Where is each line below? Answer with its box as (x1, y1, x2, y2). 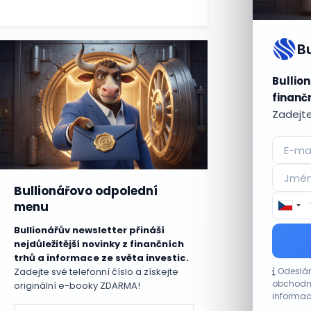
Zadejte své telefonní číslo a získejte (14, 265, 178, 279)
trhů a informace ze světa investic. (14, 251, 189, 265)
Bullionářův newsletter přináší (14, 224, 165, 237)
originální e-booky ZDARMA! (14, 279, 140, 293)
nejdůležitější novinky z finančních (14, 237, 184, 251)
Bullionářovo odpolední (14, 183, 158, 200)
